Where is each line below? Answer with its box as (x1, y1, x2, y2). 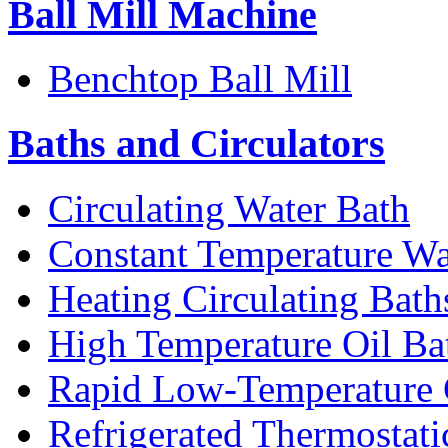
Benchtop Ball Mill (48, 57, 352, 101)
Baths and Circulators (8, 121, 385, 167)
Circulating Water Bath (48, 186, 410, 230)
